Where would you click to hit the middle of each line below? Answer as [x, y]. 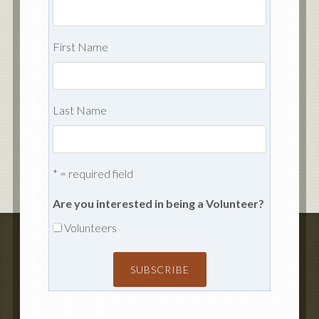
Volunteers [90, 228]
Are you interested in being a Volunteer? [158, 204]
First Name [80, 47]
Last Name [79, 110]
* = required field [93, 174]
